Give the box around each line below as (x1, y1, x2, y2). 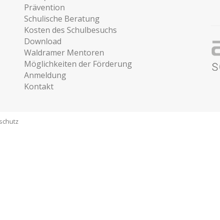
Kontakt (24, 81, 54, 92)
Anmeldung (24, 70, 66, 81)
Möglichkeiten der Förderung (24, 58, 132, 69)
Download (24, 36, 61, 47)
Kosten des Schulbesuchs (24, 25, 117, 35)
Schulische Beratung (24, 13, 100, 24)
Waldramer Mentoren (24, 47, 104, 58)
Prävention (24, 2, 65, 13)
